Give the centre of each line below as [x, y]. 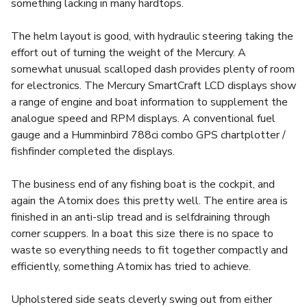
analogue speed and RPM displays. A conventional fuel [143, 119]
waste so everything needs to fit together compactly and [149, 250]
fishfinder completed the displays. [93, 151]
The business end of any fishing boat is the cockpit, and [143, 184]
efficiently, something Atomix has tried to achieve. [131, 267]
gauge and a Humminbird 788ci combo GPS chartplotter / [148, 135]
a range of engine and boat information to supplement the [149, 102]
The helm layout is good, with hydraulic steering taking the [152, 36]
